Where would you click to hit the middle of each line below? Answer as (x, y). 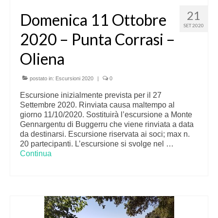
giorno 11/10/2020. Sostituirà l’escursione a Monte (106, 115)
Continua (36, 154)
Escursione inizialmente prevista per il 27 (91, 95)
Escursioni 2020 (74, 78)
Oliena (42, 59)
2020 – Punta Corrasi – (98, 39)
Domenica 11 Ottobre (93, 20)
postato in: (42, 78)
